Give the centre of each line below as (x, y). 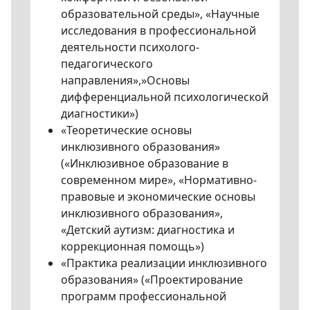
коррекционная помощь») (133, 246)
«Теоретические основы (126, 130)
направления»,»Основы (125, 80)
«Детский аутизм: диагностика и (148, 229)
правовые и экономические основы (158, 196)
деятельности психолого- (130, 47)
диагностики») (100, 113)
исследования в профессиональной (158, 30)
